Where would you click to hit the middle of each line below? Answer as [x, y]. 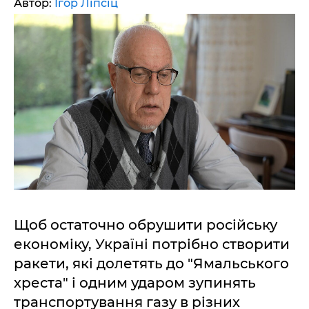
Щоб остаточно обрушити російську [146, 225]
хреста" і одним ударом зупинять [135, 283]
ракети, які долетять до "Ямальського [151, 263]
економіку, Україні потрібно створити [152, 244]
